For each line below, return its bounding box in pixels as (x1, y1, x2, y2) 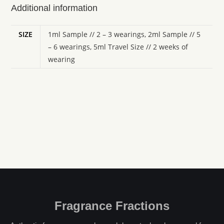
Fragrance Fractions (54, 199, 169, 212)
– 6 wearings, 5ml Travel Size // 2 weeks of (48, 42, 188, 51)
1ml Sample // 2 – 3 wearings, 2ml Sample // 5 (48, 29, 201, 39)
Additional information (11, 3, 98, 13)
